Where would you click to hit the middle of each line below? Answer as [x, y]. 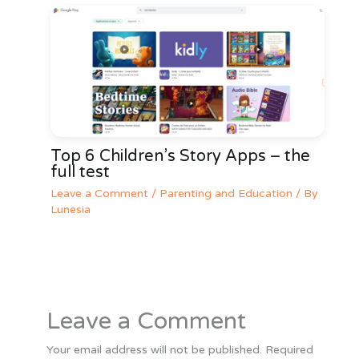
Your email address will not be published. [154, 350]
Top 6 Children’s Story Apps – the [180, 157]
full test [80, 173]
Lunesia [70, 210]
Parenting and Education [226, 194]
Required [289, 350]
